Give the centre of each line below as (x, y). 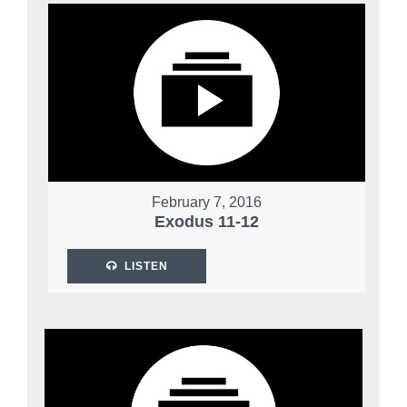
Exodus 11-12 (206, 222)
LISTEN (146, 267)
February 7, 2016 (206, 203)
